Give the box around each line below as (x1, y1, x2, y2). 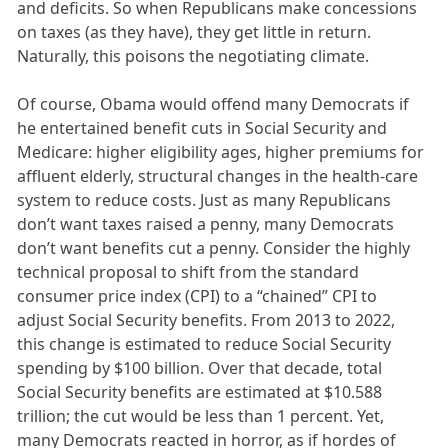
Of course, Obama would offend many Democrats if (17, 93, 410, 116)
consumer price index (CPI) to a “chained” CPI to (17, 285, 378, 308)
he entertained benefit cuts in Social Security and (17, 117, 388, 140)
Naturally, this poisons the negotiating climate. (17, 45, 370, 68)
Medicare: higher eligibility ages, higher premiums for (17, 141, 425, 164)
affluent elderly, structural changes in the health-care (17, 165, 419, 188)
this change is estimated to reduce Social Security (17, 333, 392, 356)
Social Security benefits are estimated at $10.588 (17, 381, 383, 404)
